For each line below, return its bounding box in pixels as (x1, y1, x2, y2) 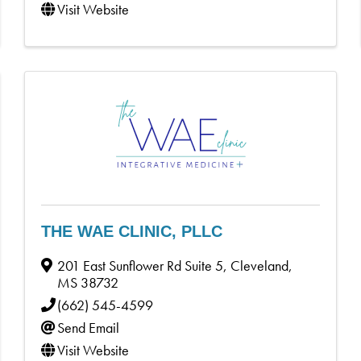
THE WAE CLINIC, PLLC (41, 222, 223, 240)
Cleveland (230, 255, 289, 275)
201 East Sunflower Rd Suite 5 (57, 255, 224, 275)
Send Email (57, 317, 120, 337)
